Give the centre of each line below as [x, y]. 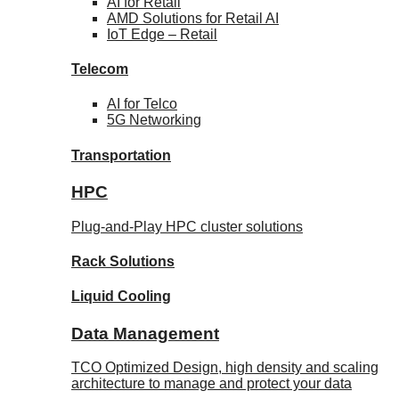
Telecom [100, 69]
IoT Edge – [143, 34]
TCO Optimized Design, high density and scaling [225, 368]
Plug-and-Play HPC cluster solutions [187, 226]
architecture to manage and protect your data [212, 384]
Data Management [145, 333]
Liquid [94, 297]
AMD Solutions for [166, 18]
